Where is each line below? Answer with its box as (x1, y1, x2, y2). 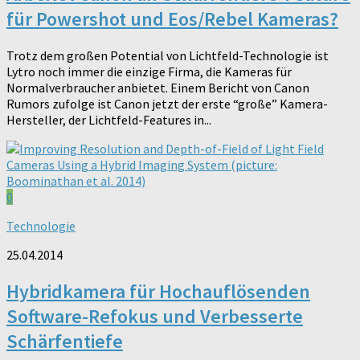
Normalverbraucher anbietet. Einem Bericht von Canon (6, 79, 309, 96)
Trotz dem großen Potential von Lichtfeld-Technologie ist (6, 47, 329, 63)
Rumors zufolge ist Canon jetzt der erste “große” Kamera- (6, 95, 328, 112)
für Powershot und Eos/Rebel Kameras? (6, 6, 338, 31)
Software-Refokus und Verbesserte (6, 303, 303, 329)
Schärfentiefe (6, 328, 123, 354)
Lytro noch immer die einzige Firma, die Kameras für (6, 63, 292, 80)
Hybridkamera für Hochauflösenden (6, 278, 310, 304)
